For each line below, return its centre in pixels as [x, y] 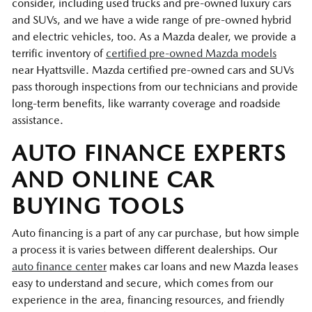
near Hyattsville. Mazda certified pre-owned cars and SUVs [153, 70]
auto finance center [59, 267]
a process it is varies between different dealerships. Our [145, 250]
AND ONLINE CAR [113, 180]
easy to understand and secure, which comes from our [142, 283]
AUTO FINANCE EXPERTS [149, 153]
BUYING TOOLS [98, 206]
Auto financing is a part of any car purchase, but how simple [156, 233]
